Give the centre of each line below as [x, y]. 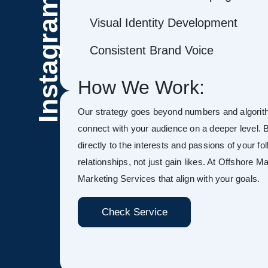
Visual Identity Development [164, 23]
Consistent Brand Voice [152, 50]
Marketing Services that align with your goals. [169, 179]
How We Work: [141, 87]
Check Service [134, 212]
